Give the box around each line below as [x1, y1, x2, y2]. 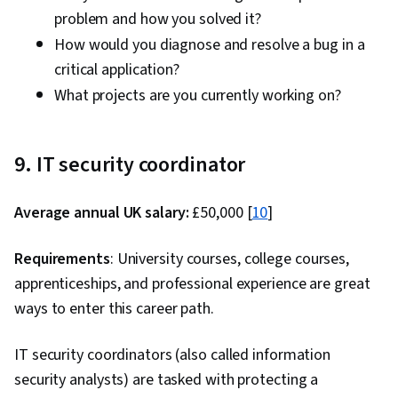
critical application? [54, 59, 179, 82]
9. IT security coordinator [14, 149, 246, 181]
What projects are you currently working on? [54, 84, 341, 107]
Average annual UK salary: [14, 202, 189, 225]
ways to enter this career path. [14, 298, 218, 321]
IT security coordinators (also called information [14, 344, 331, 367]
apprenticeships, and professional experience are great [14, 273, 370, 296]
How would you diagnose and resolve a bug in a [54, 34, 365, 57]
